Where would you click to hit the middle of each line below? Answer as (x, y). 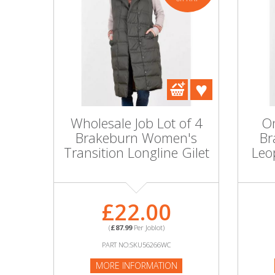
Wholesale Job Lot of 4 (136, 123)
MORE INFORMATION (136, 265)
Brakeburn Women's (136, 137)
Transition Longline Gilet (136, 152)
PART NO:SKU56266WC (136, 245)
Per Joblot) (148, 227)
